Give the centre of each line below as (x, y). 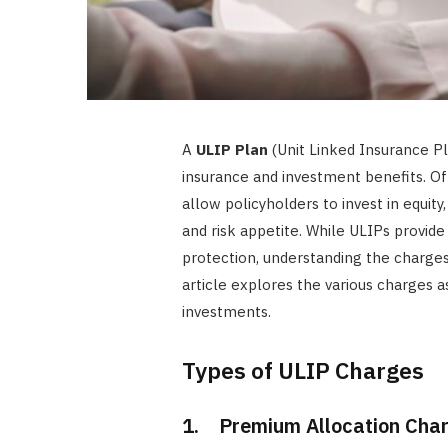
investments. (226, 312)
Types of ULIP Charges (302, 369)
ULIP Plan (231, 150)
